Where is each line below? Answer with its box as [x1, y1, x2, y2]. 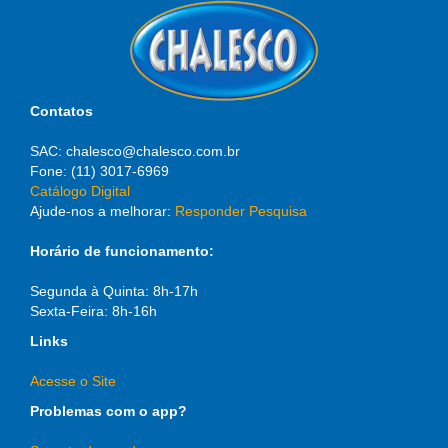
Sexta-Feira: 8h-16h [30, 303, 157, 319]
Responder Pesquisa [175, 203, 307, 219]
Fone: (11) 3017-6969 [30, 163, 169, 179]
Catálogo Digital [30, 183, 130, 199]
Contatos [30, 103, 93, 119]
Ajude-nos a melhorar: [30, 203, 175, 219]
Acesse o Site [30, 373, 116, 389]
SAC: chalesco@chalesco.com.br [30, 143, 240, 159]
